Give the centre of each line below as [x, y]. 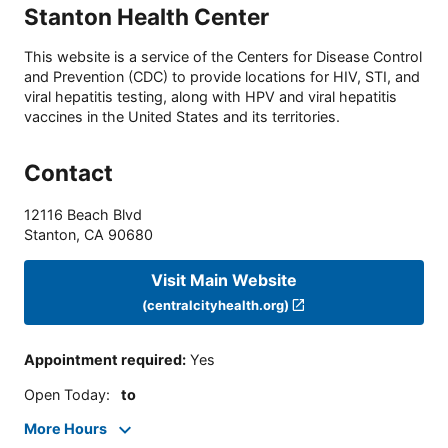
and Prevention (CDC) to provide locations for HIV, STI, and [222, 77]
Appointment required [103, 360]
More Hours [65, 429]
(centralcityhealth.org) [215, 304]
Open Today [65, 394]
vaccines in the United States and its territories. [182, 117]
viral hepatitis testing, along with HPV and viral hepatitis [210, 97]
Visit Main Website [224, 279]
